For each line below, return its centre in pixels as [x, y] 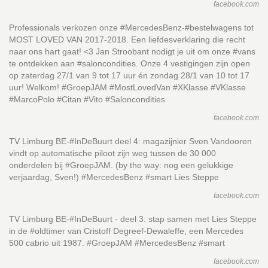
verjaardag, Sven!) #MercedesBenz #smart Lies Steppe [114, 177]
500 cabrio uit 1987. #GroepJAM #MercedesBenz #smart [117, 243]
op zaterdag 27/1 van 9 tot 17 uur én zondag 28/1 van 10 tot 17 [129, 75]
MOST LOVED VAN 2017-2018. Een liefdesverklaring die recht [127, 39]
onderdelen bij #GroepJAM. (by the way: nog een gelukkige [121, 165]
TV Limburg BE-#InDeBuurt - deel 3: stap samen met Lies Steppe [133, 219]
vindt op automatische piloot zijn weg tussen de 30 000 [112, 153]
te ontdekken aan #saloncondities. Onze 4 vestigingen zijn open [130, 63]
